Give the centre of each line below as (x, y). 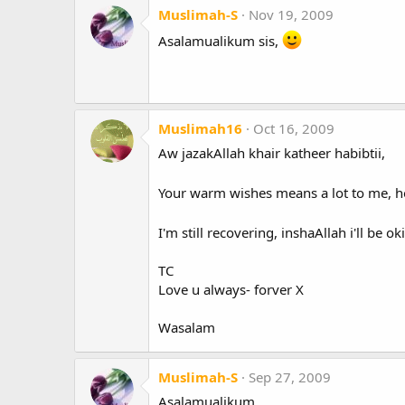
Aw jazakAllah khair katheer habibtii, (272, 153)
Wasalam (187, 328)
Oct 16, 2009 (294, 129)
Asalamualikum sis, (220, 41)
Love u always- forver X (231, 290)
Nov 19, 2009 (291, 15)
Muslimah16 (200, 129)
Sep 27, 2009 (290, 377)
